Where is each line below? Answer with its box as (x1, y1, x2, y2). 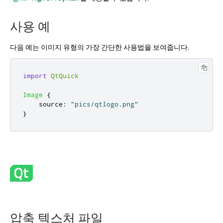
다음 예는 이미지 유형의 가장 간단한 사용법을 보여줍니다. (10, 42, 189, 53)
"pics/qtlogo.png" (71, 100, 138, 109)
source (39, 100, 63, 109)
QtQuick (51, 72, 79, 80)
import (23, 72, 47, 80)
